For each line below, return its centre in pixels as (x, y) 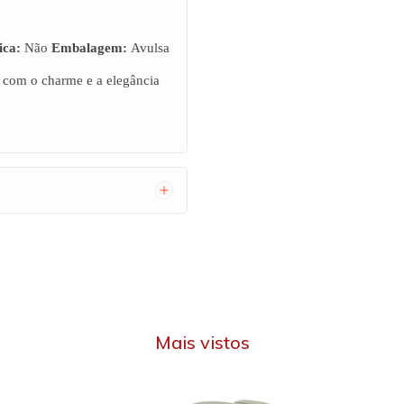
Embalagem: (89, 48)
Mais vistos (202, 342)
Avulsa (148, 48)
